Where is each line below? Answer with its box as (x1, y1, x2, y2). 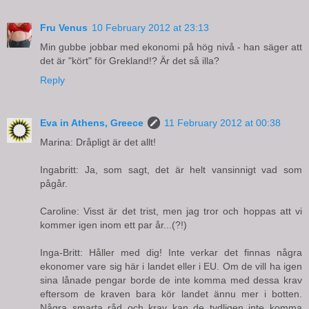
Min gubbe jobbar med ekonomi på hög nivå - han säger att (40, 41, 302, 52)
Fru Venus (40, 21, 88, 33)
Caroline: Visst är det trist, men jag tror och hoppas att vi (40, 205, 302, 217)
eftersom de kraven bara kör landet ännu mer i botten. (40, 288, 302, 299)
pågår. (40, 177, 68, 189)
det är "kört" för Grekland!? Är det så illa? (40, 54, 219, 66)
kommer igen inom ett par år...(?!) (40, 219, 187, 230)
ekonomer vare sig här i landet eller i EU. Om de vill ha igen (40, 260, 302, 272)
